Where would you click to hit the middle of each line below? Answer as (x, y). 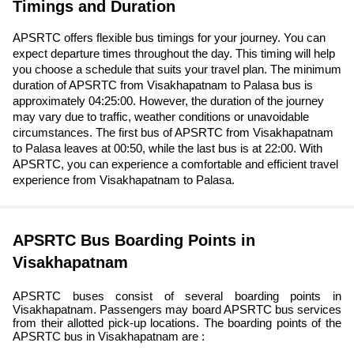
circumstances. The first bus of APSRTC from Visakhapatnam (173, 133)
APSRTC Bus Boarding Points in (134, 241)
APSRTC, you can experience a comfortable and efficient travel (175, 164)
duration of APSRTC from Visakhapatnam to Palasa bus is (163, 85)
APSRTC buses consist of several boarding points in (177, 296)
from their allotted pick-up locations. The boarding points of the (177, 323)
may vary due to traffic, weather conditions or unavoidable (161, 117)
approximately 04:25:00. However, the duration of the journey (168, 101)
